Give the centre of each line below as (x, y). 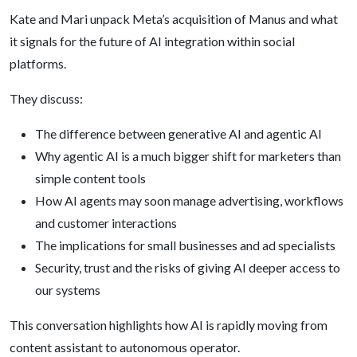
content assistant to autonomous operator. (125, 347)
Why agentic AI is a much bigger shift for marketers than (188, 156)
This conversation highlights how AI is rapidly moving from (169, 325)
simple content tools (90, 178)
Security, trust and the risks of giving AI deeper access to (188, 267)
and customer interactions (106, 223)
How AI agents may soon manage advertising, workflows (189, 200)
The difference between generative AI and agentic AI (178, 133)
